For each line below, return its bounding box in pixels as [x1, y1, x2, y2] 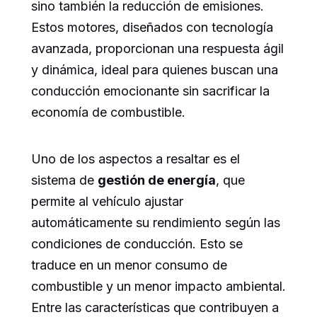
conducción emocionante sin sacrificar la [31, 83, 270, 98]
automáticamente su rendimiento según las [31, 214, 280, 230]
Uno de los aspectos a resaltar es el [31, 151, 240, 166]
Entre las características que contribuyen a [31, 299, 279, 315]
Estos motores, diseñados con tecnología [31, 19, 273, 35]
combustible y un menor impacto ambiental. [31, 278, 286, 294]
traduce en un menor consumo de [31, 257, 227, 272]
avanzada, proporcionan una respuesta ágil [31, 40, 284, 56]
